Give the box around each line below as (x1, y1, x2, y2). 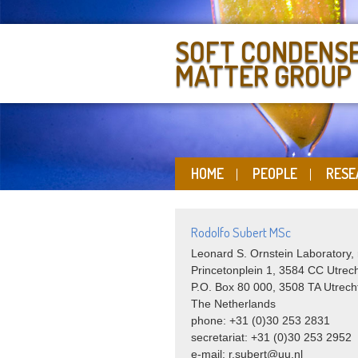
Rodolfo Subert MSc (190, 223, 291, 241)
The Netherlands (190, 297, 276, 311)
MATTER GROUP (174, 58, 352, 93)
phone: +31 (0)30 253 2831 (190, 314, 330, 328)
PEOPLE (252, 165, 297, 182)
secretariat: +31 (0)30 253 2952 (190, 331, 352, 344)
